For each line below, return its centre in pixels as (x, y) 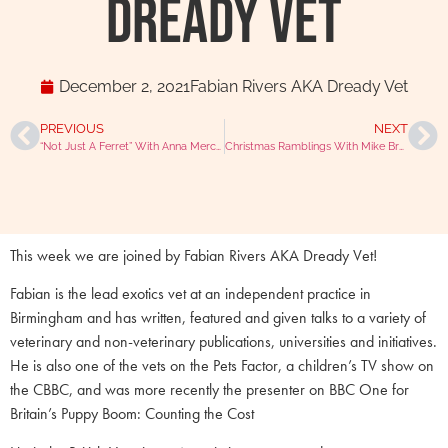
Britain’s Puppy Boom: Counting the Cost (132, 414)
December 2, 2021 (124, 86)
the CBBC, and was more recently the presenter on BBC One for (209, 390)
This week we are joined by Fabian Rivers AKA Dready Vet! (193, 255)
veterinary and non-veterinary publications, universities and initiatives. (223, 342)
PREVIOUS (72, 128)
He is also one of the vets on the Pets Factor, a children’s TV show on (222, 366)
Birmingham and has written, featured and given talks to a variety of (218, 318)
